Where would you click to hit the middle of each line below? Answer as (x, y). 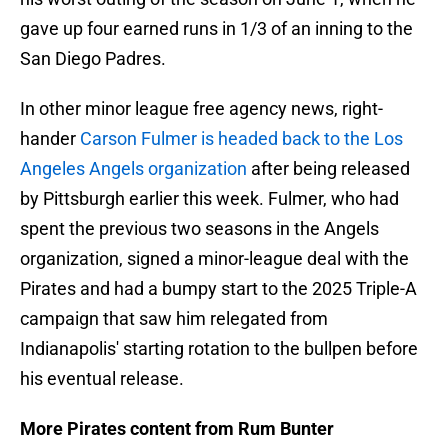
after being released (328, 169)
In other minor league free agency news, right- (201, 109)
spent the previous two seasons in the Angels (199, 229)
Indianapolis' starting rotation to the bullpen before (219, 349)
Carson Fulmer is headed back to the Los (241, 139)
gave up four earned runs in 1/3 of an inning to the (216, 29)
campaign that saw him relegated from (174, 319)
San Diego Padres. (93, 59)
